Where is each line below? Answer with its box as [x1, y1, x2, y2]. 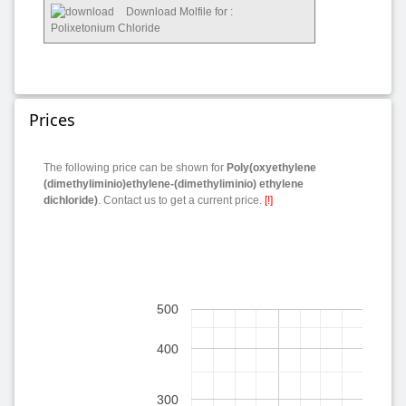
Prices [29, 108, 75, 130]
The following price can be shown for [43, 160, 227, 174]
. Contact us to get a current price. [98, 193, 265, 207]
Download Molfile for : [123, 5, 233, 19]
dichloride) [43, 193, 98, 207]
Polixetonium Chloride [51, 22, 160, 35]
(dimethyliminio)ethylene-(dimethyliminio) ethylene [43, 177, 304, 190]
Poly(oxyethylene [227, 160, 316, 174]
